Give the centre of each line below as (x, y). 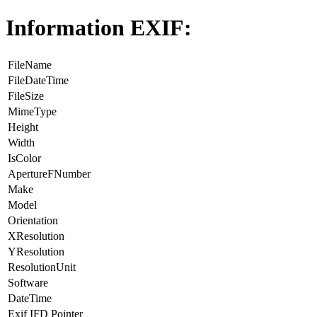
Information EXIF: (99, 28)
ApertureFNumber (49, 173)
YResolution (36, 251)
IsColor (24, 158)
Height (23, 127)
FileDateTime (38, 80)
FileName (30, 64)
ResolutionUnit (42, 267)
